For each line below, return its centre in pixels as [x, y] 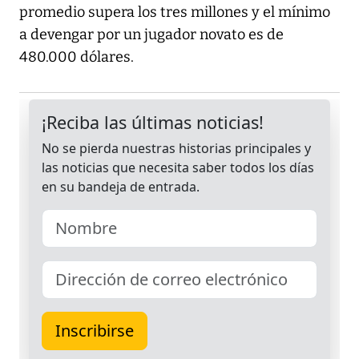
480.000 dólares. [77, 57]
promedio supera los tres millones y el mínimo [175, 12]
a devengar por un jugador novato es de [151, 35]
